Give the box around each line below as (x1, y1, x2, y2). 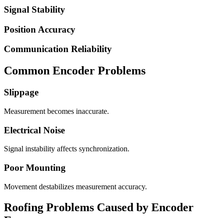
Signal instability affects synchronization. (4, 145, 129, 153)
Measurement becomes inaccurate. (4, 107, 109, 115)
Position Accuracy (4, 24, 75, 35)
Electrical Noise (4, 125, 65, 135)
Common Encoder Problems (4, 64, 145, 77)
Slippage (4, 87, 38, 98)
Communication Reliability (4, 44, 112, 54)
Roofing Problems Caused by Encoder (4, 200, 194, 214)
